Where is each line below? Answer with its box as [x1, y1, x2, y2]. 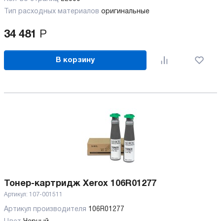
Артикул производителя [4, 206, 88, 213]
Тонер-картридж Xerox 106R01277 [4, 180, 156, 188]
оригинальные [101, 8, 149, 15]
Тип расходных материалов [4, 8, 101, 15]
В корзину [56, 56, 95, 64]
